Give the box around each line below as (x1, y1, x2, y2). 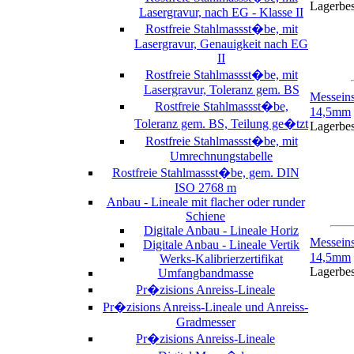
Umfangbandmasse (157, 265, 254, 280)
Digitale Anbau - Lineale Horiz (144, 223, 299, 237)
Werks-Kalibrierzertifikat (160, 251, 283, 265)
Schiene (186, 209, 225, 223)
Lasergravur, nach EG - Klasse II (139, 5, 303, 19)
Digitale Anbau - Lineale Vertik (143, 237, 299, 251)
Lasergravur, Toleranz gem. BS (143, 82, 299, 96)
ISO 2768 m (175, 180, 236, 194)
